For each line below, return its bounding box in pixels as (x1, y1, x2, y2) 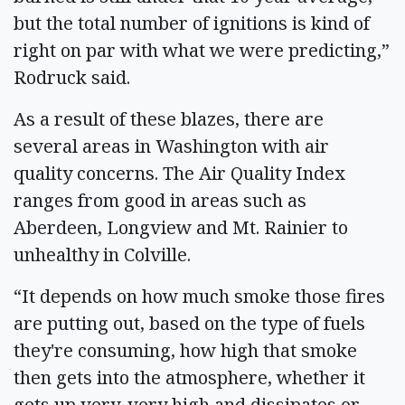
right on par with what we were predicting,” (14, 37, 390, 62)
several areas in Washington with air (14, 133, 329, 158)
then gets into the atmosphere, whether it (14, 364, 365, 390)
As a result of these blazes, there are (14, 106, 324, 131)
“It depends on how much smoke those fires (14, 283, 385, 308)
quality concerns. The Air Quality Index (14, 160, 345, 185)
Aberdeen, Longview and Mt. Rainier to (14, 214, 348, 240)
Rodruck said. (14, 64, 139, 89)
